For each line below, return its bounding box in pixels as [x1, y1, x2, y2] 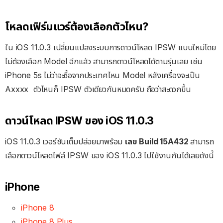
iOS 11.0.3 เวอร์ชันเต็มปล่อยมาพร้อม [5, 136, 125, 147]
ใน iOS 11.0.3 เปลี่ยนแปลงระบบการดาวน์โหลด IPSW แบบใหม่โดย [5, 42, 216, 52]
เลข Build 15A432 [125, 136, 191, 147]
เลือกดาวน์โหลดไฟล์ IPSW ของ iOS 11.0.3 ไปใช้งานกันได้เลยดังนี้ [5, 150, 214, 161]
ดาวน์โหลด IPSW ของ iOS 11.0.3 [5, 113, 154, 127]
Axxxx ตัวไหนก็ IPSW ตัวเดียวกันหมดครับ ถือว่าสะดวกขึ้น [5, 84, 191, 94]
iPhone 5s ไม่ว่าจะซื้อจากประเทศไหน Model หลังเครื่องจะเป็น [5, 70, 200, 80]
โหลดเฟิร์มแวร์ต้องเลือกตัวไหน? [5, 19, 148, 33]
